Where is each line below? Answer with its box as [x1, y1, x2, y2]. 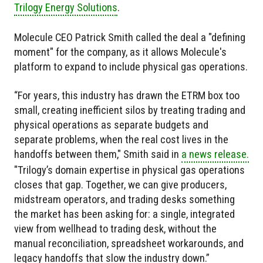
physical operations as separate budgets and [14, 119, 208, 131]
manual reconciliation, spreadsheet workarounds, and [14, 237, 244, 250]
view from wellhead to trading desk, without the [14, 222, 217, 235]
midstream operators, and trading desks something [14, 193, 235, 206]
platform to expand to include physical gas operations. [14, 60, 248, 73]
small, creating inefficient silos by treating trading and [14, 104, 245, 117]
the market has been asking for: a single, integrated [14, 208, 235, 221]
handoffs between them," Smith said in [14, 148, 181, 161]
